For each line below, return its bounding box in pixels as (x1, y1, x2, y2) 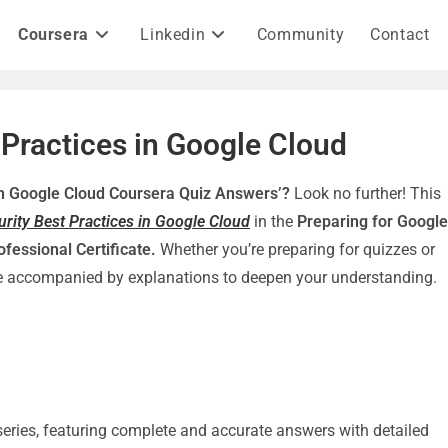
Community (256, 25, 345, 44)
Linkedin (140, 25, 206, 44)
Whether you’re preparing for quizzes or (156, 240, 435, 259)
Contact (370, 25, 430, 44)
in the (250, 212, 297, 231)
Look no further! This (290, 184, 441, 203)
